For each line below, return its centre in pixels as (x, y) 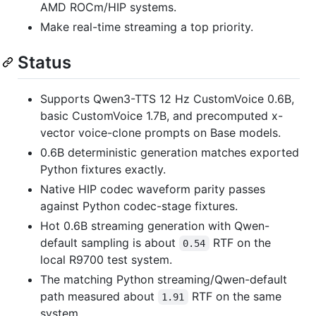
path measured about (99, 296)
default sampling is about (110, 242)
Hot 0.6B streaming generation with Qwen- (155, 225)
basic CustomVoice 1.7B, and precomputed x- (162, 115)
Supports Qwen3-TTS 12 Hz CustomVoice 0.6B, (167, 98)
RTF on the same (236, 296)
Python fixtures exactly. (103, 169)
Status (44, 62)
